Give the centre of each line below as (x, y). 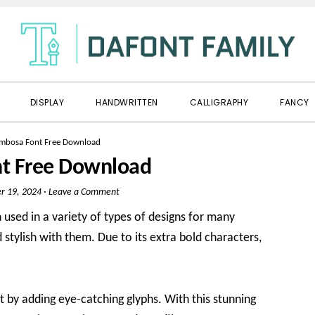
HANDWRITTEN (127, 102)
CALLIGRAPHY (219, 102)
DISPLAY (47, 102)
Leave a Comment (84, 192)
